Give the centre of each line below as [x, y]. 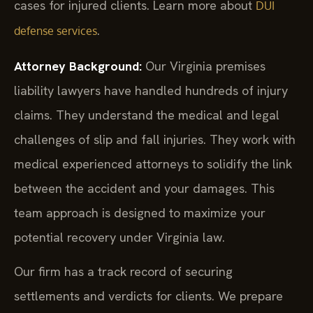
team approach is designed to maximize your [140, 212]
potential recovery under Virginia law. [119, 237]
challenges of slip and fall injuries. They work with [155, 139]
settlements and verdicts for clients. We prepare [148, 296]
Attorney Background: [78, 66]
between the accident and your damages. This [144, 188]
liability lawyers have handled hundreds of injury [151, 90]
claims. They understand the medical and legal [147, 115]
